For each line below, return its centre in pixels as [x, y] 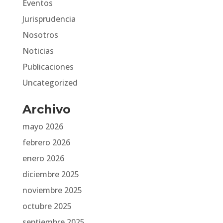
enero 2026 [43, 158]
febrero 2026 [46, 142]
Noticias [38, 51]
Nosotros [40, 35]
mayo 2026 [43, 126]
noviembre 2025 [52, 190]
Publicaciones [48, 67]
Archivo [46, 109]
